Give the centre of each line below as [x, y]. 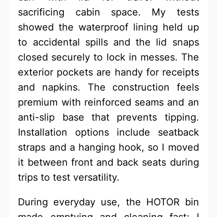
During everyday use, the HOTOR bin [108, 202]
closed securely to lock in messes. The [108, 57]
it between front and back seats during [108, 162]
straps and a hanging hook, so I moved [108, 147]
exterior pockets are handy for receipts [108, 72]
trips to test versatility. [69, 177]
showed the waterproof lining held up [108, 27]
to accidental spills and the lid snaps [108, 42]
